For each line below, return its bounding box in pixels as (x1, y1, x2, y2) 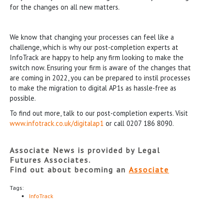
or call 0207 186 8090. (104, 118, 174, 128)
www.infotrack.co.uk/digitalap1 (10, 118, 104, 128)
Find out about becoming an (10, 164, 129, 174)
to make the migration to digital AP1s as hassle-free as (10, 83, 176, 93)
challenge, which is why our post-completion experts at (10, 42, 178, 52)
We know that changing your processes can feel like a (10, 32, 174, 42)
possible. (10, 93, 36, 103)
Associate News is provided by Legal (10, 145, 160, 155)
